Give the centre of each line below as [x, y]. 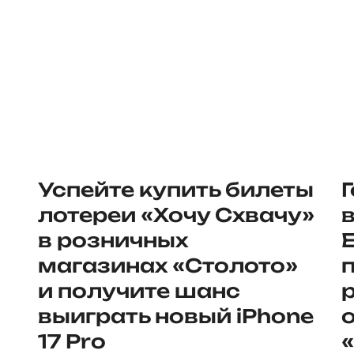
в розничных [113, 240]
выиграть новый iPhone [176, 316]
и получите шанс [139, 291]
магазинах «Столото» [168, 265]
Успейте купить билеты [176, 190]
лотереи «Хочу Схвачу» [176, 215]
